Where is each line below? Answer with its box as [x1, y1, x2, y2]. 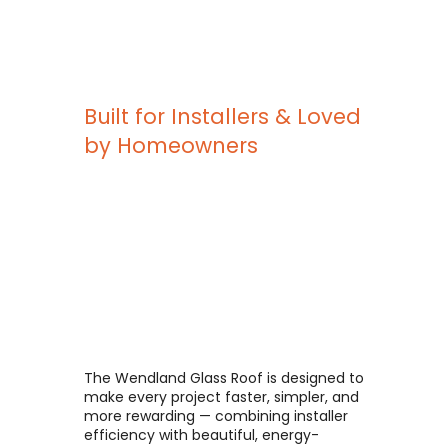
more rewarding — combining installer [84, 406, 348, 426]
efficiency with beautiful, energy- [84, 425, 319, 445]
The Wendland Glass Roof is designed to [84, 368, 364, 388]
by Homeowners [84, 131, 258, 160]
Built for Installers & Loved [84, 102, 361, 131]
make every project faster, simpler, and [84, 387, 359, 407]
